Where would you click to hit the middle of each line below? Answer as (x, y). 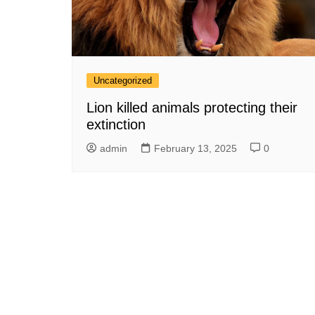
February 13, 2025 (195, 149)
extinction (116, 125)
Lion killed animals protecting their (192, 108)
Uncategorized (123, 81)
